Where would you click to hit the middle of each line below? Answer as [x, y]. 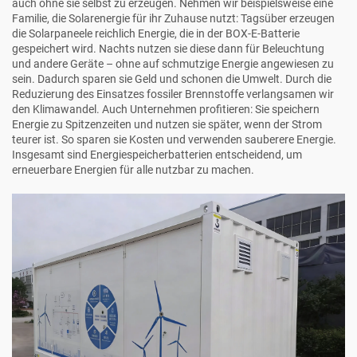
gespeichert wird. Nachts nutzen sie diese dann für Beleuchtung [168, 49]
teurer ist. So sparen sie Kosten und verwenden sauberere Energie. [174, 140]
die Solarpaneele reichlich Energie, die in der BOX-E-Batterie [156, 34]
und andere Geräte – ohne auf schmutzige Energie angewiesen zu [173, 64]
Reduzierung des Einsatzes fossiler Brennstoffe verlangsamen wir [173, 94]
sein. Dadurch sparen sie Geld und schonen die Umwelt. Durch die [172, 79]
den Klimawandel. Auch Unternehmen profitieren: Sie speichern [166, 110]
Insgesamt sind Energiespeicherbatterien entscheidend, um [157, 155]
